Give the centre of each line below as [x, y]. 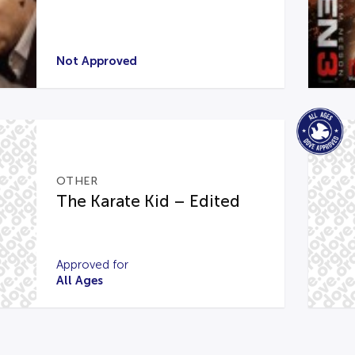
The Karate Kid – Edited [148, 201]
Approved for [92, 265]
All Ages [79, 280]
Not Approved [96, 61]
